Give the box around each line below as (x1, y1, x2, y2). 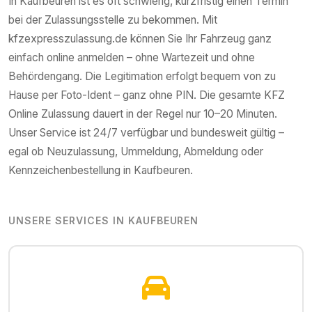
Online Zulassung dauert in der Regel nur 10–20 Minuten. (8, 107, 277, 121)
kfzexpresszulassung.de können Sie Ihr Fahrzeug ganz (8, 32, 272, 46)
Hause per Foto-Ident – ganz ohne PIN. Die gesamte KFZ (8, 88, 285, 102)
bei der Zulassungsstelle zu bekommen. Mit (8, 13, 217, 27)
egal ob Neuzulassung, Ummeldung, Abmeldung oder (8, 145, 263, 159)
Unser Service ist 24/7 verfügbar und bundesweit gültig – (8, 126, 284, 140)
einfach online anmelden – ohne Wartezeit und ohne (8, 51, 255, 65)
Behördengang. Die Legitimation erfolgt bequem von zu (8, 70, 276, 84)
